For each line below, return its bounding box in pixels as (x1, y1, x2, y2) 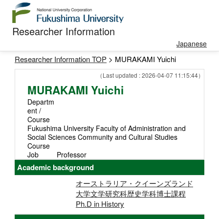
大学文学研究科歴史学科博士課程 (76, 188, 186, 198)
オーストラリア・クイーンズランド (76, 178, 193, 188)
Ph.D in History (76, 198, 124, 209)
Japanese (176, 38, 207, 48)
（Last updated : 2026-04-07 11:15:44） (97, 71, 204, 79)
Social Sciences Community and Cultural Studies (27, 132, 177, 142)
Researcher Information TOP (15, 54, 107, 64)
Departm (27, 97, 54, 107)
